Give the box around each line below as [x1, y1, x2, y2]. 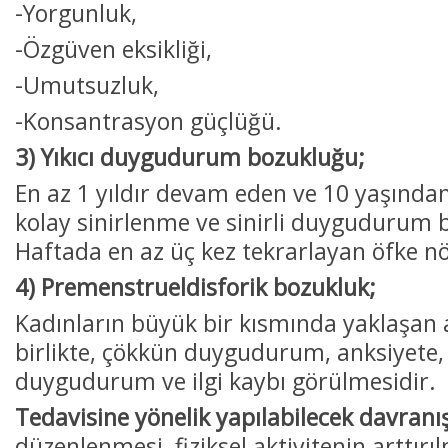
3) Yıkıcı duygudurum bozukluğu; [15, 140, 365, 173]
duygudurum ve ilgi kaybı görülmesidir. [15, 364, 436, 397]
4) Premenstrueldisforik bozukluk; [15, 270, 376, 303]
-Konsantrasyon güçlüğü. [15, 104, 282, 137]
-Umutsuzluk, [15, 68, 159, 101]
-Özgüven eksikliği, [15, 32, 212, 65]
